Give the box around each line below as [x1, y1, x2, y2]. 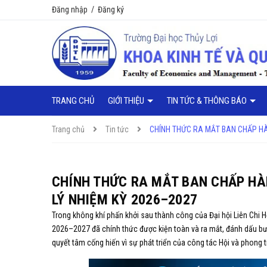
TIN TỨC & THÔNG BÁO [167, 95, 249, 106]
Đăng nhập [52, 5, 88, 14]
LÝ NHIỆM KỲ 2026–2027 [52, 191, 198, 208]
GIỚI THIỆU [108, 95, 146, 106]
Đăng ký [98, 5, 124, 14]
